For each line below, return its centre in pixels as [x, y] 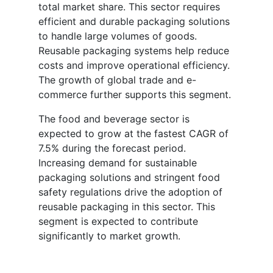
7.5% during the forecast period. [112, 148]
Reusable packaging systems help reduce [134, 51]
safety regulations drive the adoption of [130, 192]
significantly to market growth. [109, 236]
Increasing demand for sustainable [118, 163]
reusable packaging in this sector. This [127, 207]
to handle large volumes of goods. [118, 36]
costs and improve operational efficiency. [134, 66]
